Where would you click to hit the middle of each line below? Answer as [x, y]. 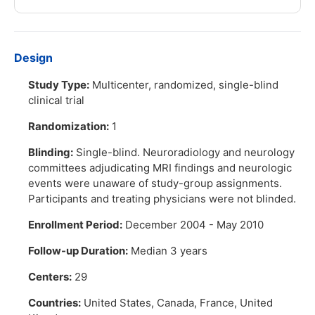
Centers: [50, 277]
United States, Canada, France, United [177, 303]
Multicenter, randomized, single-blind [184, 85]
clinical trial [56, 101]
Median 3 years [168, 251]
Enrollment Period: [75, 225]
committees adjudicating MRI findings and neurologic [160, 168]
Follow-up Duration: [78, 251]
